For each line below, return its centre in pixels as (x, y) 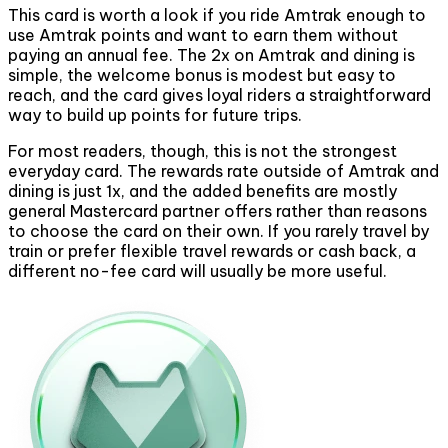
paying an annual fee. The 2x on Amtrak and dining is (211, 55)
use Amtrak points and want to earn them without (203, 35)
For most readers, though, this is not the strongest (202, 151)
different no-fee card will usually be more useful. (197, 271)
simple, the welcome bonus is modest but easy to (202, 75)
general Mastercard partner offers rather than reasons (217, 211)
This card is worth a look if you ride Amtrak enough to (217, 15)
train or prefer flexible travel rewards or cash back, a (212, 251)
